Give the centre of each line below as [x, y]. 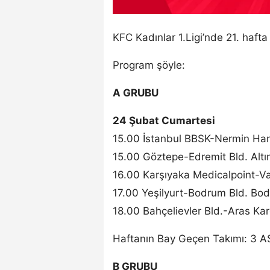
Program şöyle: [149, 65]
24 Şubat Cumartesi [164, 120]
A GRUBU [136, 93]
